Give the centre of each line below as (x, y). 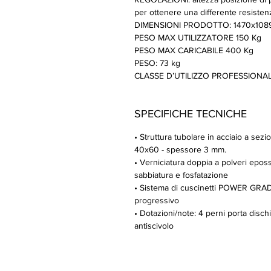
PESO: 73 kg (157, 63)
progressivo (157, 200)
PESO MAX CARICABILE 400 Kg (194, 50)
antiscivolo (154, 226)
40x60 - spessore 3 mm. (180, 149)
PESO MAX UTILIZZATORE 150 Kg (198, 38)
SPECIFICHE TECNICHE (191, 114)
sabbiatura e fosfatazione (181, 175)
